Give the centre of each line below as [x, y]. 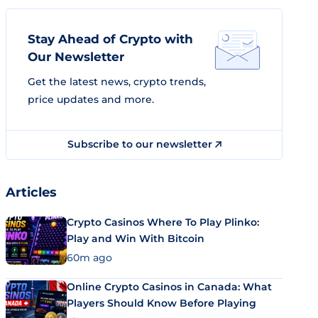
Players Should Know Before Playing [161, 303]
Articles [31, 192]
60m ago [89, 257]
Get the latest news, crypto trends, [117, 82]
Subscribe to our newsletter [141, 144]
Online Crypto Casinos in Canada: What [169, 286]
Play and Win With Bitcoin [136, 238]
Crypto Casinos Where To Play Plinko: [163, 222]
